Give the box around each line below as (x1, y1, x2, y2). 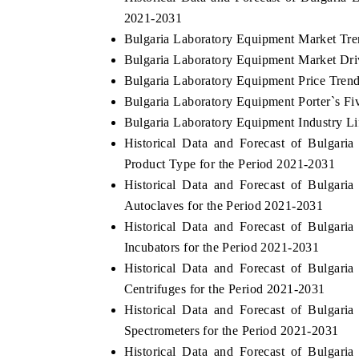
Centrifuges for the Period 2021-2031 (123, 282, 325, 296)
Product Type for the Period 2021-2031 (123, 157, 336, 171)
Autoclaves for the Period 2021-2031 (123, 199, 324, 213)
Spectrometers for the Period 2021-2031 (123, 324, 339, 338)
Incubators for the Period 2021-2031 (123, 240, 320, 255)
